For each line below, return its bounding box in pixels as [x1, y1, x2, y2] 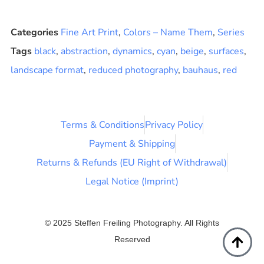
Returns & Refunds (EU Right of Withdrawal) [37, 156, 227, 169]
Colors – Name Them [123, 26, 213, 39]
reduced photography [88, 64, 178, 77]
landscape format [10, 64, 84, 77]
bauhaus [182, 64, 218, 77]
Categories [10, 26, 58, 39]
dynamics [112, 45, 152, 58]
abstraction [60, 45, 108, 58]
